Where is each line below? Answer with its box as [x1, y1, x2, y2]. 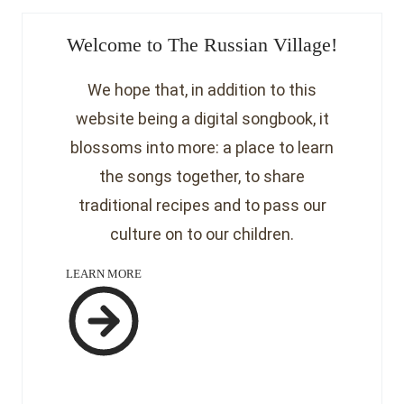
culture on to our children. [110, 224, 294, 243]
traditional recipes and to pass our [78, 195, 326, 215]
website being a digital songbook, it [75, 108, 329, 128]
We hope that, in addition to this [87, 79, 317, 99]
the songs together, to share [99, 166, 305, 186]
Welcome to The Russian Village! [67, 32, 337, 56]
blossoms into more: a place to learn [70, 137, 334, 157]
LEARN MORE [66, 267, 142, 280]
